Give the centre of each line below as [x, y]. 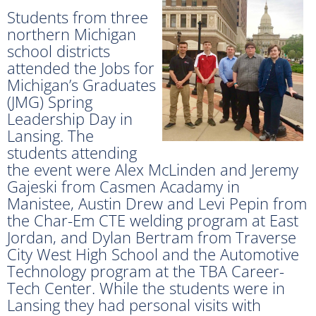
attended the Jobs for [81, 67]
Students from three [78, 17]
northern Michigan [72, 34]
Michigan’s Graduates [81, 84]
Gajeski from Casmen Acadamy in [123, 186]
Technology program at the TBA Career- [146, 271]
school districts [59, 50]
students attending [72, 152]
